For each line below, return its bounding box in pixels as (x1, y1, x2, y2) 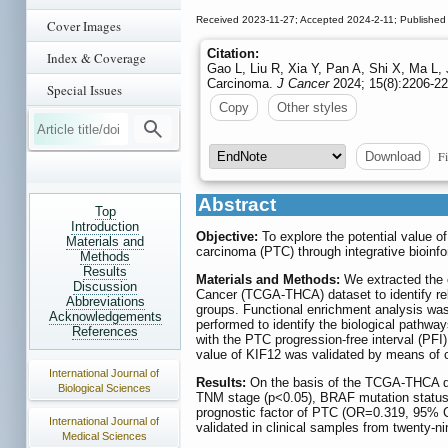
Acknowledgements (48, 309, 162, 324)
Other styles (277, 100, 348, 116)
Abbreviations (65, 294, 145, 309)
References (72, 324, 138, 339)
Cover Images (47, 17, 121, 35)
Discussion (73, 279, 137, 294)
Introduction (71, 219, 139, 234)
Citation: (207, 46, 259, 62)
